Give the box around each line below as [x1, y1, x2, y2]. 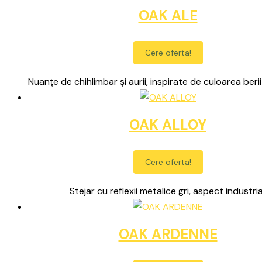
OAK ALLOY [129, 116, 206, 135]
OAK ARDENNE [118, 225, 218, 243]
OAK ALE [138, 6, 198, 25]
